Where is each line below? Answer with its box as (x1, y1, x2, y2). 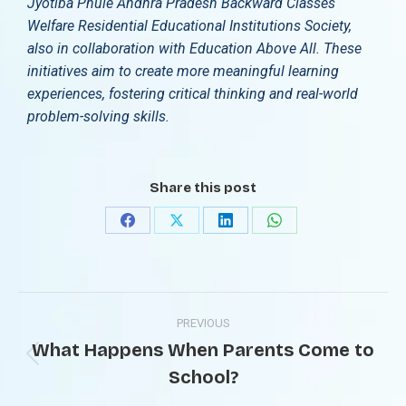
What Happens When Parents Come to (32, 339, 374, 361)
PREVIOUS (176, 316, 230, 330)
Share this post (150, 179, 256, 196)
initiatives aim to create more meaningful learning (27, 63, 339, 80)
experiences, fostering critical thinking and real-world (27, 85, 358, 102)
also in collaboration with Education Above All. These (27, 40, 362, 57)
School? (168, 366, 238, 388)
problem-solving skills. (27, 108, 169, 125)
